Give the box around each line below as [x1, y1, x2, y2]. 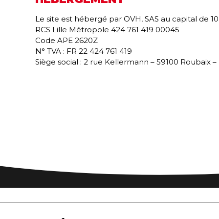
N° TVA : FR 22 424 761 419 [35, 46, 132, 56]
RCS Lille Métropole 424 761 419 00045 [35, 25, 179, 34]
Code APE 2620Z [35, 36, 98, 45]
